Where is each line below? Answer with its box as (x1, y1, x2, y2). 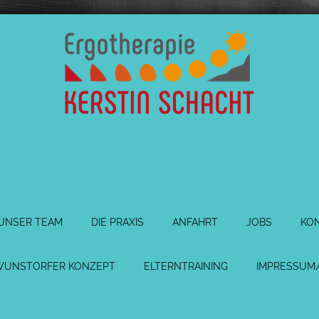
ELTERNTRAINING (144, 261, 228, 272)
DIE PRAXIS (91, 216, 144, 228)
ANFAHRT (172, 216, 218, 228)
